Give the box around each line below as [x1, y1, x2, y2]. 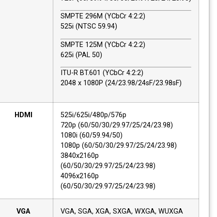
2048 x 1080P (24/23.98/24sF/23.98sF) [68, 78, 189, 87]
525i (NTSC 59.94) [68, 22, 124, 31]
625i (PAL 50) [68, 50, 109, 59]
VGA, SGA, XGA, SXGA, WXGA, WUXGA [68, 207, 190, 216]
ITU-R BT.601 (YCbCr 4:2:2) [68, 68, 151, 77]
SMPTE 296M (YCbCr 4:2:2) [68, 12, 153, 21]
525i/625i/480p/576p [68, 111, 134, 120]
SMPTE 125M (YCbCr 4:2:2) [68, 40, 153, 49]
